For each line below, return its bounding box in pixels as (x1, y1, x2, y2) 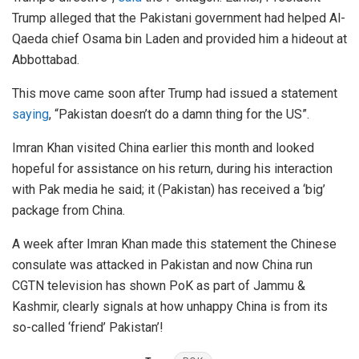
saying (12, 106, 49, 122)
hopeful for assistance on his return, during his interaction (12, 160, 333, 176)
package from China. (12, 202, 125, 218)
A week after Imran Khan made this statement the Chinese (12, 236, 337, 252)
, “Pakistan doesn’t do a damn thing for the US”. (49, 106, 309, 122)
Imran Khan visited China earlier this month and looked (12, 139, 314, 155)
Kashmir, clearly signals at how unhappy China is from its (12, 298, 328, 314)
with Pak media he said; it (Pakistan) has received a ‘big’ (12, 181, 325, 197)
